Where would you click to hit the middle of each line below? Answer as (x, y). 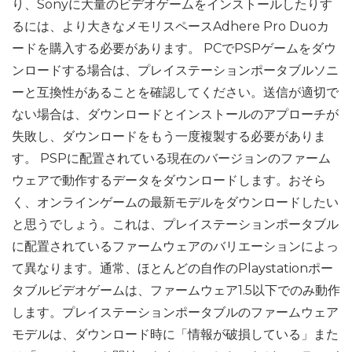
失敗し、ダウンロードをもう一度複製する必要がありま (169, 136)
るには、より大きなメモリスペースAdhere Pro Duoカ (170, 26)
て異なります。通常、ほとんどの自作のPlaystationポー (172, 268)
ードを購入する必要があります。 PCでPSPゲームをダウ (174, 48)
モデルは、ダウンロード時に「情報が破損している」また (175, 334)
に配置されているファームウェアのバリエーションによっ (175, 246)
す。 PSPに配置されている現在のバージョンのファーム (171, 158)
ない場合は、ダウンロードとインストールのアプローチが (175, 114)
